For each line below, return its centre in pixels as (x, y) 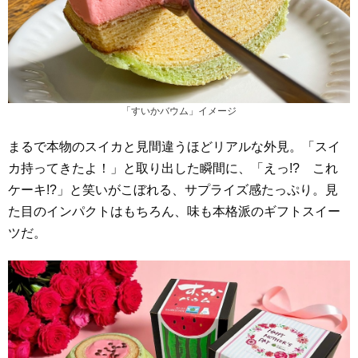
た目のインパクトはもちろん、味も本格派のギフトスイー (174, 212)
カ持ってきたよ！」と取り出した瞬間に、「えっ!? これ (173, 169)
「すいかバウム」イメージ (179, 111)
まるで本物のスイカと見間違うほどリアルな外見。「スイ (174, 147)
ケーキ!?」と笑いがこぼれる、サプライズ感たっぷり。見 (173, 190)
